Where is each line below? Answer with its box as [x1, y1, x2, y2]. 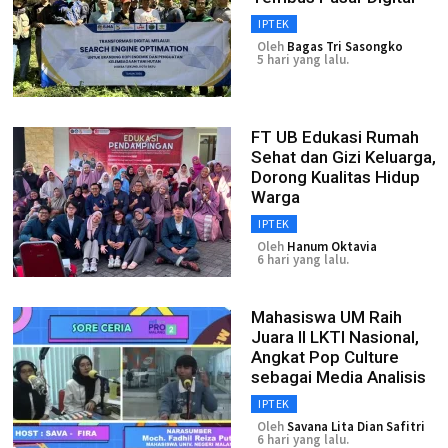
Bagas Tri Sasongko [287, 38, 403, 55]
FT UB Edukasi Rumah [251, 127, 419, 147]
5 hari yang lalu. [257, 51, 349, 68]
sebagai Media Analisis [251, 367, 426, 387]
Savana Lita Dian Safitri [287, 418, 425, 435]
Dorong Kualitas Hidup [251, 167, 420, 187]
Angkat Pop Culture [251, 347, 399, 367]
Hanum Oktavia [287, 238, 377, 255]
